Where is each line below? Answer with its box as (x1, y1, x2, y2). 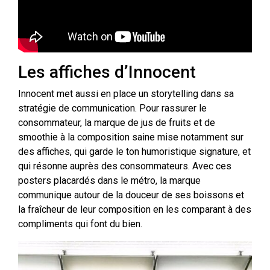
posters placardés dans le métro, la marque (18, 175, 201, 187)
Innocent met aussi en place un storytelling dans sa (18, 88, 234, 100)
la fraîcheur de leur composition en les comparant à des (18, 204, 251, 216)
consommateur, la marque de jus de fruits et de (18, 117, 215, 129)
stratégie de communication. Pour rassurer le (18, 102, 207, 115)
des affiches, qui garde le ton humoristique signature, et (18, 146, 251, 158)
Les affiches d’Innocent (18, 62, 196, 83)
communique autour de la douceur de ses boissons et (18, 189, 244, 201)
